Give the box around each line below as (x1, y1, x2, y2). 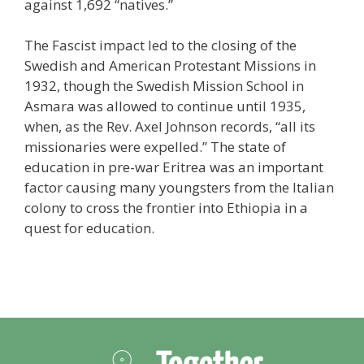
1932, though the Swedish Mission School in (24, 76, 304, 96)
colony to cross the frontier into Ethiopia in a (24, 198, 308, 218)
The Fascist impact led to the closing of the (24, 36, 297, 55)
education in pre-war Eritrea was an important (24, 158, 323, 177)
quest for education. (24, 219, 154, 238)
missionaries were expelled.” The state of (24, 137, 286, 157)
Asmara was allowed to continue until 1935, (24, 97, 305, 116)
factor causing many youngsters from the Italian (24, 178, 334, 197)
